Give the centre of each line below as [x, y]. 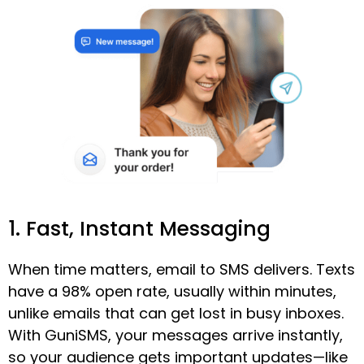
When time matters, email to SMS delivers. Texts [182, 269]
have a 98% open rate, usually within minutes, [172, 291]
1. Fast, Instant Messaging [139, 228]
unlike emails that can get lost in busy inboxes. [176, 313]
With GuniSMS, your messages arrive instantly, [175, 335]
